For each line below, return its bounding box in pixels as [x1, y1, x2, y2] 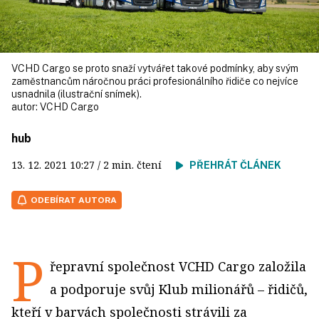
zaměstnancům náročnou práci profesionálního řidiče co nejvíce [11, 75, 298, 87]
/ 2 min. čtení [95, 158, 176, 172]
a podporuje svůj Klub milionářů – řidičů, [50, 281, 308, 298]
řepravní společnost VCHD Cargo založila [50, 258, 306, 275]
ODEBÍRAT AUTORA [31, 195, 117, 205]
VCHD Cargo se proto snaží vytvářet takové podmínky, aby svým [11, 63, 298, 74]
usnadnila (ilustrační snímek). [11, 88, 142, 100]
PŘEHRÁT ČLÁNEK [189, 159, 281, 171]
